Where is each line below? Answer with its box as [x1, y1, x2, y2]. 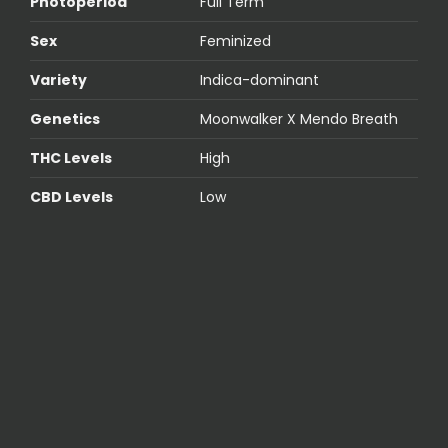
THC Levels [30, 147, 112, 168]
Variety [30, 69, 87, 90]
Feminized [200, 30, 271, 51]
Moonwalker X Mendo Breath [200, 108, 398, 129]
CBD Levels [30, 186, 113, 207]
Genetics [30, 108, 100, 129]
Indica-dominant [200, 69, 319, 90]
